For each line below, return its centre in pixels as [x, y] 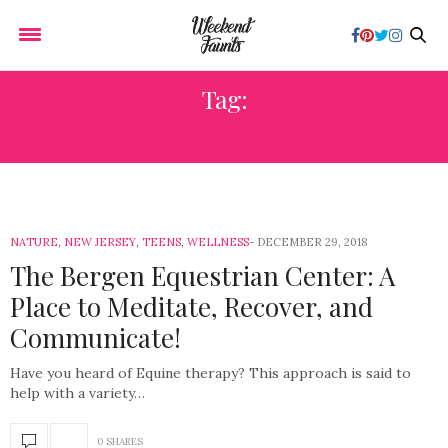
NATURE [34, 242]
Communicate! [95, 337]
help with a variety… [77, 393]
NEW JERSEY [100, 242]
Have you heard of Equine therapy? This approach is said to [210, 373]
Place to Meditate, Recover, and [191, 306]
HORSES [224, 133]
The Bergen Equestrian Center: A [202, 275]
